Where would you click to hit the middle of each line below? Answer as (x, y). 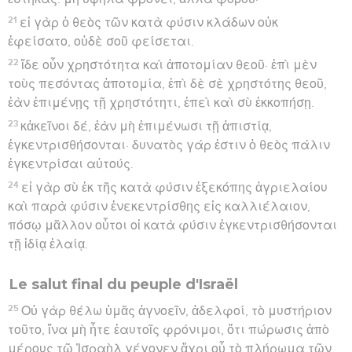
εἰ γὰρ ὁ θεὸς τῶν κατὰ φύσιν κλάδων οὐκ (149, 22)
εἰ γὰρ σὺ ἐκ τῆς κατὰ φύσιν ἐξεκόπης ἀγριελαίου (175, 187)
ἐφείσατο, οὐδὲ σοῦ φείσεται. (101, 41)
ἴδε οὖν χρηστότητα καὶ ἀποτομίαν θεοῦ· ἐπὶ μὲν (169, 65)
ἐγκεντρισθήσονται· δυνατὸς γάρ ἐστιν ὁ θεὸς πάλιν (169, 145)
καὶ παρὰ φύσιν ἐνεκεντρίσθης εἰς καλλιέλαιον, (159, 206)
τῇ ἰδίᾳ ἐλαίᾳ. (48, 244)
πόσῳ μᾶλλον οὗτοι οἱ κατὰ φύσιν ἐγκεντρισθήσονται (172, 225)
